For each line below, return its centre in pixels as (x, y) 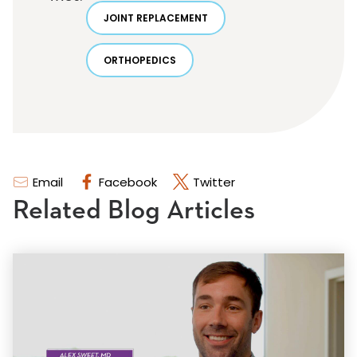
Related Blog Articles (134, 210)
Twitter (214, 182)
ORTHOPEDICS (140, 60)
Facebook (128, 182)
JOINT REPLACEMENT (156, 18)
